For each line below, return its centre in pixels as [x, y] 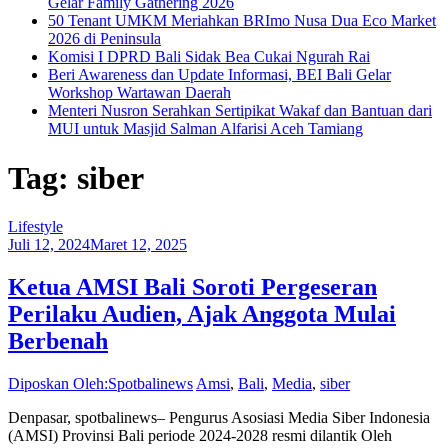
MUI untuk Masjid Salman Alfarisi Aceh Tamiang [205, 129]
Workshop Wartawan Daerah [139, 93]
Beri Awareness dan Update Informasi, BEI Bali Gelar [219, 75]
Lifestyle [35, 227]
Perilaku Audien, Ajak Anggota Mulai [202, 314]
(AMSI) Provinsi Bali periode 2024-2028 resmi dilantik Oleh [200, 436]
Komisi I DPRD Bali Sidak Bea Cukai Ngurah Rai [209, 57]
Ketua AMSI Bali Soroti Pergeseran [192, 287]
